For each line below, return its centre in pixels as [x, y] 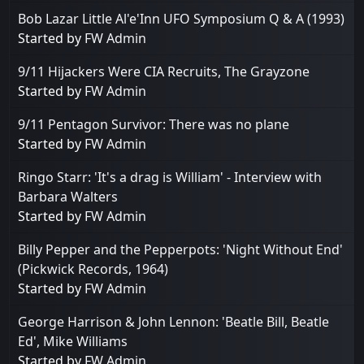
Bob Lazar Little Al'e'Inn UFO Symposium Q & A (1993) [182, 18]
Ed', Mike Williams [73, 341]
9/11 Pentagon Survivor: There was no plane [154, 124]
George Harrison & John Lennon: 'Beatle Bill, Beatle [174, 321]
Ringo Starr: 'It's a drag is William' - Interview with [170, 177]
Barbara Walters [68, 196]
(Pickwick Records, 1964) [93, 269]
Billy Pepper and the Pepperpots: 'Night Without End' [181, 249]
